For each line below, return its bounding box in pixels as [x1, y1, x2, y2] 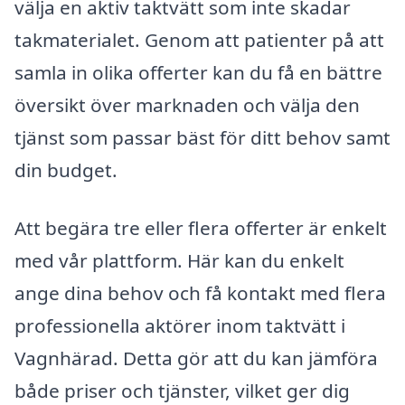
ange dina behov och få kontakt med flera [14, 279, 386, 306]
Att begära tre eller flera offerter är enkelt [14, 214, 387, 240]
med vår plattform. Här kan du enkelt [14, 247, 344, 273]
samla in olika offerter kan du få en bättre [14, 60, 382, 86]
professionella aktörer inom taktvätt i [14, 312, 345, 338]
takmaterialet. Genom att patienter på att [14, 27, 384, 53]
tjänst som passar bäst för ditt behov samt [14, 125, 391, 151]
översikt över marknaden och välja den [14, 92, 360, 118]
